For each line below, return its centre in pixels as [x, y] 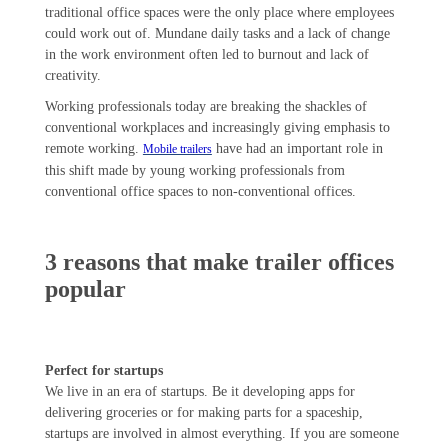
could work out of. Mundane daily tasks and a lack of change [217, 34]
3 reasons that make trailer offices [219, 262]
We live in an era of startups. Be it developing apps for [199, 392]
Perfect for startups [103, 371]
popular [88, 289]
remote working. [93, 149]
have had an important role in [297, 149]
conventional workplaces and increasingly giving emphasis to [217, 128]
